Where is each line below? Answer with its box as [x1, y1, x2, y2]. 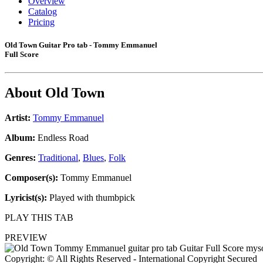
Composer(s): [5, 173, 58, 183]
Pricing [28, 17, 55, 27]
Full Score [5, 50, 39, 59]
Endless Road [35, 133, 89, 143]
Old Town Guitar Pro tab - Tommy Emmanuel [5, 41, 157, 50]
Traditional [38, 153, 78, 163]
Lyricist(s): [5, 193, 47, 203]
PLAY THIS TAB [5, 213, 73, 223]
